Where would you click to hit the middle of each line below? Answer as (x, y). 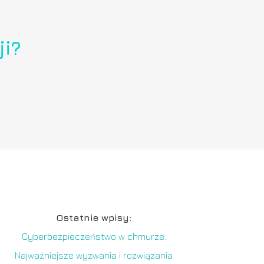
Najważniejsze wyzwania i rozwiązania (94, 255)
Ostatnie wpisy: (94, 218)
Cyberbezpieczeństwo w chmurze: (94, 237)
